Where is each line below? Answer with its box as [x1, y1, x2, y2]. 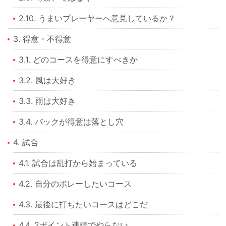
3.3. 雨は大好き [19, 95, 76, 106]
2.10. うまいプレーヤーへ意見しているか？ [19, 13, 176, 23]
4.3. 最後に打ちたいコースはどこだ [19, 199, 148, 209]
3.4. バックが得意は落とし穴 [19, 116, 124, 127]
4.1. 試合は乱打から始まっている [19, 157, 138, 168]
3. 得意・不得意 [13, 33, 72, 44]
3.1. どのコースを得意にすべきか [19, 54, 138, 65]
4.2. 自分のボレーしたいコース [19, 178, 132, 189]
